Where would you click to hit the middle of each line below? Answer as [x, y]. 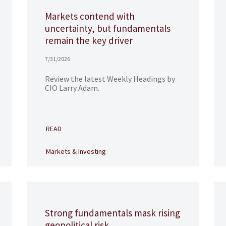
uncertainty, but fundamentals [107, 28]
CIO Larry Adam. [72, 88]
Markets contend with [90, 16]
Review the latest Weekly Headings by [110, 79]
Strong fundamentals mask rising [112, 213]
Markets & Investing [76, 151]
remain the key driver [89, 40]
